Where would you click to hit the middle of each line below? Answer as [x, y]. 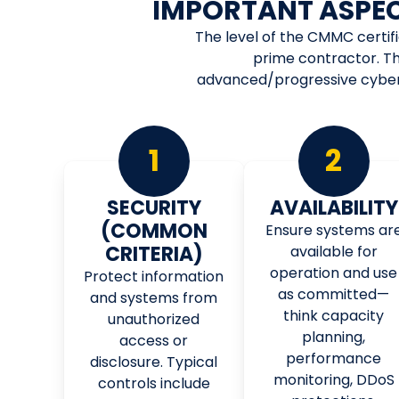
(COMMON [154, 231]
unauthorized [154, 319]
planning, [334, 337]
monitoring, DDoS [334, 379]
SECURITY [154, 208]
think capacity [334, 315]
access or [154, 340]
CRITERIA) [154, 254]
